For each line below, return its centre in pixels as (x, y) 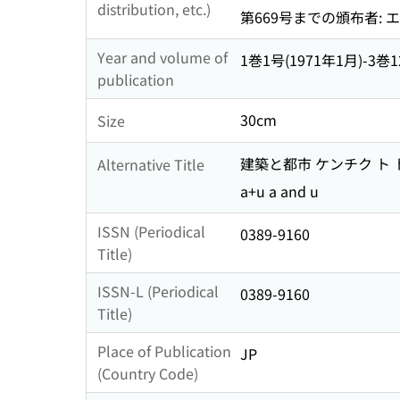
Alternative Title (151, 164)
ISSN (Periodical (151, 232)
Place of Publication (164, 351)
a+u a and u (279, 192)
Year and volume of (162, 58)
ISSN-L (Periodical (158, 292)
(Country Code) (148, 374)
